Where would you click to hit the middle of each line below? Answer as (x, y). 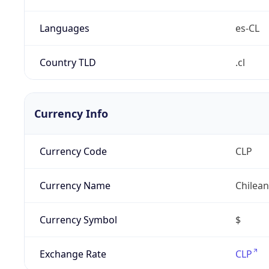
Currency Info (71, 113)
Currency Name (75, 185)
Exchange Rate (73, 254)
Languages (64, 28)
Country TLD (68, 62)
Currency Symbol (78, 219)
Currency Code (73, 151)
